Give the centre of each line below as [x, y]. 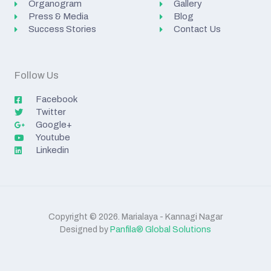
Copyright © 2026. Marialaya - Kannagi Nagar [135, 217]
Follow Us [37, 76]
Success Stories [62, 29]
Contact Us [197, 29]
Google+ [54, 125]
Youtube [53, 138]
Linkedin [52, 150]
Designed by [85, 230]
